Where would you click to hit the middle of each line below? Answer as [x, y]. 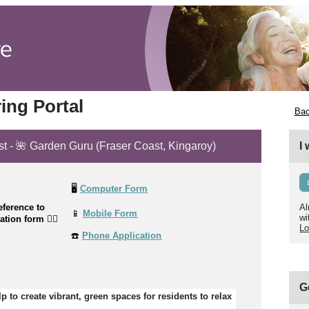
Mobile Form [110, 213]
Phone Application [122, 235]
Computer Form [114, 188]
